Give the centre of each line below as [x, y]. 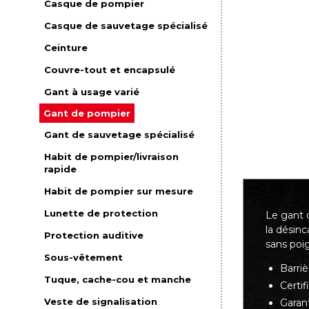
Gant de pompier [87, 113]
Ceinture [66, 48]
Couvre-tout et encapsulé [110, 70]
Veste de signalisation [101, 301]
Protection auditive [94, 235]
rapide [61, 169]
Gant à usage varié [92, 92]
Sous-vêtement [84, 257]
